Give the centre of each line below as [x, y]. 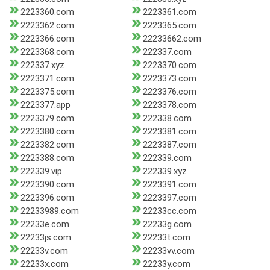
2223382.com [47, 145]
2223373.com [169, 79]
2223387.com [169, 145]
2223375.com [47, 92]
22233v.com [44, 251]
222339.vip [41, 171]
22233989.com [50, 211]
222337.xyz [42, 65]
